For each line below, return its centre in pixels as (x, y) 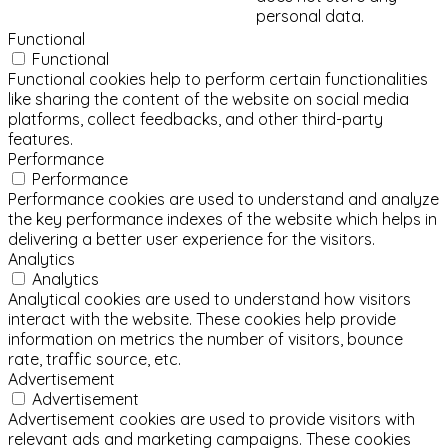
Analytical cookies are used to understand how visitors (209, 298)
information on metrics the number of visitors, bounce (205, 338)
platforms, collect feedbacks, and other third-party (195, 118)
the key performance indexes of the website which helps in (222, 218)
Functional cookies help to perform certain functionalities (218, 78)
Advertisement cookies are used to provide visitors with (211, 418)
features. (40, 138)
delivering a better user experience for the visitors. (191, 238)
